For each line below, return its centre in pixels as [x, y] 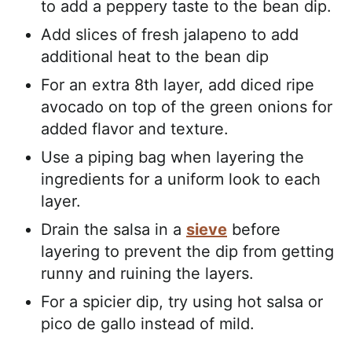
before [254, 229]
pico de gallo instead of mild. [148, 323]
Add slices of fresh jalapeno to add [170, 34]
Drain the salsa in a [114, 229]
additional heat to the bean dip [155, 56]
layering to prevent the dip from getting [187, 251]
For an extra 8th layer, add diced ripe [178, 84]
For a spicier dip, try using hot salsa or [182, 301]
